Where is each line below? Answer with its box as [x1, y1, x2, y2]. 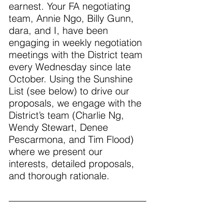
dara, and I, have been [9, 24, 111, 37]
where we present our [9, 145, 106, 158]
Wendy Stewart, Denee [9, 121, 111, 134]
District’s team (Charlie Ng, [9, 109, 127, 122]
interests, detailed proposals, [9, 157, 137, 170]
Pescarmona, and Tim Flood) [9, 133, 137, 146]
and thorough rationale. [9, 170, 112, 182]
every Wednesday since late [9, 61, 134, 73]
